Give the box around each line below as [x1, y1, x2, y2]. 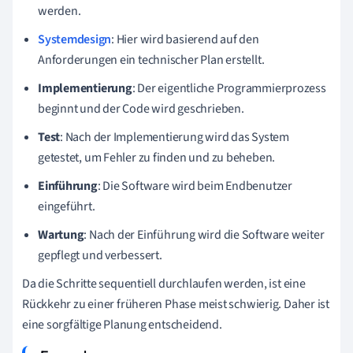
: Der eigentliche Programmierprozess [132, 79, 326, 97]
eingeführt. [38, 197, 95, 215]
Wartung [38, 225, 84, 243]
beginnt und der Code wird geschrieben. [38, 99, 244, 117]
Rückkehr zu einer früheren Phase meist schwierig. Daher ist [22, 295, 330, 313]
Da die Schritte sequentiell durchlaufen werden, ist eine [22, 274, 306, 292]
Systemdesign [38, 30, 112, 48]
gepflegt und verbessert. [38, 246, 162, 264]
